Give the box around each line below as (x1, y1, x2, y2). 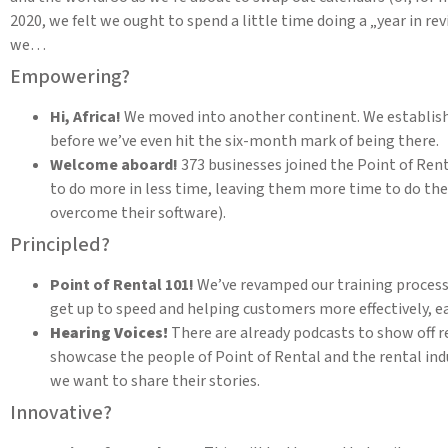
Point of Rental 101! (50, 274, 197, 297)
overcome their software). (50, 202, 226, 225)
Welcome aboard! (50, 154, 178, 177)
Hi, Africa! (50, 106, 124, 129)
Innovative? (10, 399, 112, 428)
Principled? (10, 231, 110, 260)
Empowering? (10, 63, 130, 92)
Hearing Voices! (50, 322, 171, 345)
